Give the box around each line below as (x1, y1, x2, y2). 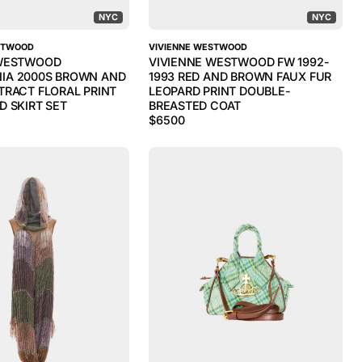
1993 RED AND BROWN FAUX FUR (149, 69, 332, 83)
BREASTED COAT (149, 99, 242, 112)
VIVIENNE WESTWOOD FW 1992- (149, 55, 330, 69)
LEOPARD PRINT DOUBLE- (149, 84, 291, 98)
